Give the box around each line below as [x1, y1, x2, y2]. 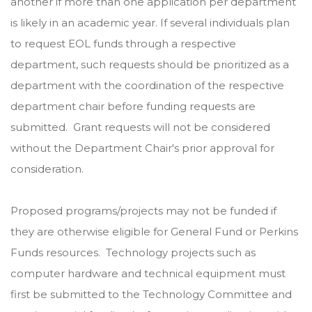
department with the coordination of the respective [10, 79, 284, 92]
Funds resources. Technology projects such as [10, 246, 256, 259]
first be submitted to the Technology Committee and [10, 288, 292, 301]
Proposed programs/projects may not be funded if [10, 204, 276, 217]
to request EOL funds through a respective [10, 37, 236, 50]
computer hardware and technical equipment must [10, 267, 286, 280]
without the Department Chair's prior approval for [10, 141, 274, 155]
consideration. [10, 162, 86, 175]
